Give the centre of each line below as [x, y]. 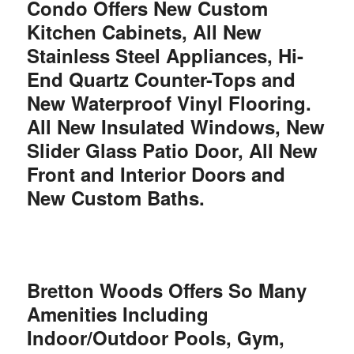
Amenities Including [117, 313]
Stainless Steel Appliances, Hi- [165, 56]
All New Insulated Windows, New [175, 127]
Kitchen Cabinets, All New [144, 32]
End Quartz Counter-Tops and [161, 79]
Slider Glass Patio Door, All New [172, 151]
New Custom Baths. [115, 198]
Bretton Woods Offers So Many [166, 290]
